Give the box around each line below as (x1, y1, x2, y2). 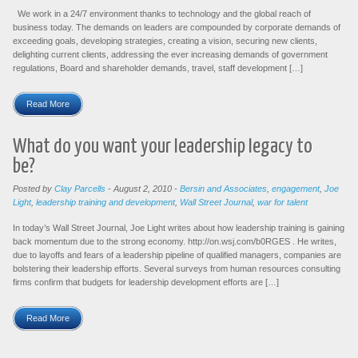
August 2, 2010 (113, 183, 172, 193)
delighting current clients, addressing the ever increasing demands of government (13, 50, 328, 60)
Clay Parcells (54, 183, 105, 193)
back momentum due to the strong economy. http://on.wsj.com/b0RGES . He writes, (13, 236, 336, 246)
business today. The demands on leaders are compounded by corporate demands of (13, 22, 340, 33)
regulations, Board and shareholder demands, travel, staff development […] (13, 63, 303, 74)
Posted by (13, 183, 54, 193)
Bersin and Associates (180, 183, 267, 193)
